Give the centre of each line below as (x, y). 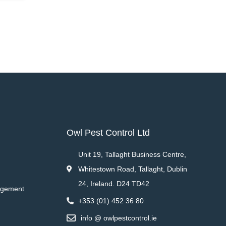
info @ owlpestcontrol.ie (119, 218)
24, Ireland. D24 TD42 (114, 183)
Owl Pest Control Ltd (108, 132)
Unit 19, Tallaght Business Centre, (132, 154)
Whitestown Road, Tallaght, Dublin (132, 169)
